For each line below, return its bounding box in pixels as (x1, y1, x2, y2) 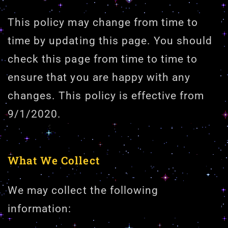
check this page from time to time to (8, 53, 198, 66)
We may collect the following (8, 184, 159, 197)
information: (8, 203, 72, 215)
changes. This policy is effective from (8, 90, 205, 102)
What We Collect (8, 153, 100, 167)
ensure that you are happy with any (8, 71, 191, 84)
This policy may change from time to (8, 16, 198, 29)
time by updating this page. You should (8, 35, 213, 47)
